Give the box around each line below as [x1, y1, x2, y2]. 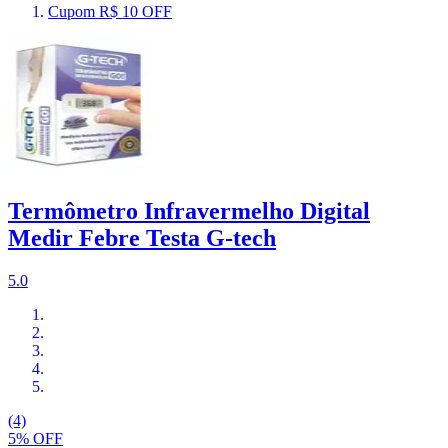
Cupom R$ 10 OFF [48, 3, 172, 21]
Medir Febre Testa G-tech [8, 225, 276, 252]
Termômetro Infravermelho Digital [8, 198, 370, 225]
